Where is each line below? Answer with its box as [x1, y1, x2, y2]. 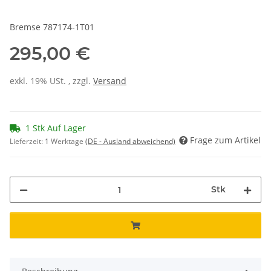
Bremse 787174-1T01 [10, 21, 94, 33]
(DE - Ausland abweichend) [85, 136, 175, 147]
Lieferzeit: [10, 136, 45, 147]
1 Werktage [45, 136, 85, 147]
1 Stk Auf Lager [25, 122, 86, 134]
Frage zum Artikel [190, 134, 261, 146]
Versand [93, 75, 126, 87]
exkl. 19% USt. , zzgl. [10, 75, 93, 87]
